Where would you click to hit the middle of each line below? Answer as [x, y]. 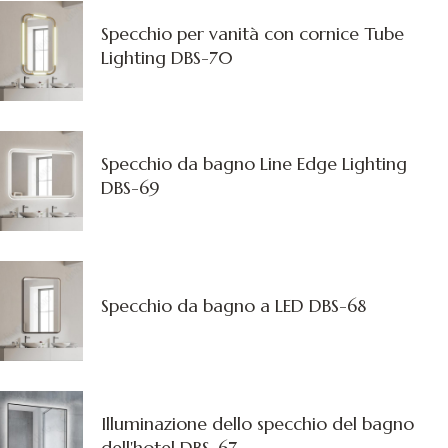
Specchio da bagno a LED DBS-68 [233, 305]
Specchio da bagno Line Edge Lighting [254, 163]
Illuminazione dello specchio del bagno [257, 423]
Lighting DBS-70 [167, 57]
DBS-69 [130, 187]
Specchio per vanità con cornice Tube [252, 33]
